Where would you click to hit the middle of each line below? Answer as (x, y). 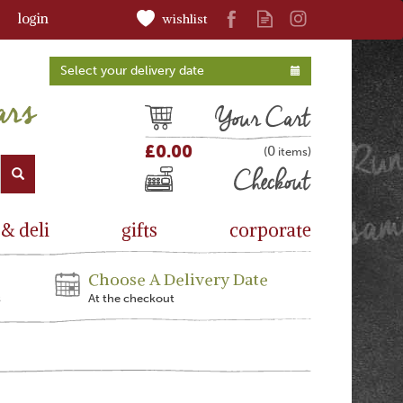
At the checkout (132, 298)
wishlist (185, 19)
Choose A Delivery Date (179, 279)
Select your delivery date (132, 71)
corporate (270, 230)
